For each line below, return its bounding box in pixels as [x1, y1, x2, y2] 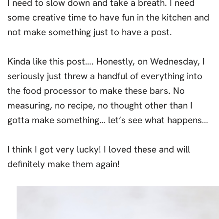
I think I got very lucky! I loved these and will [7, 143, 190, 156]
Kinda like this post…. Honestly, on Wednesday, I [7, 55, 205, 68]
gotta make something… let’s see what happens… [7, 114, 208, 127]
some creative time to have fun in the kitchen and [7, 11, 209, 24]
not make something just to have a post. [7, 26, 172, 39]
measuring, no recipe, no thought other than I [7, 99, 193, 112]
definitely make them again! [7, 158, 120, 171]
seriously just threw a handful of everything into [7, 70, 202, 83]
